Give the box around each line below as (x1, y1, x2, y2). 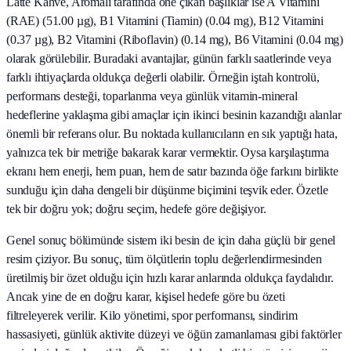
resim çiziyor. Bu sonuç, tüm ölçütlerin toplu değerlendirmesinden (6, 251, 322, 266)
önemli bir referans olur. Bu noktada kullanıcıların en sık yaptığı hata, (6, 126, 338, 140)
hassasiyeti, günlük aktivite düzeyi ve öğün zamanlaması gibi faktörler (6, 327, 342, 341)
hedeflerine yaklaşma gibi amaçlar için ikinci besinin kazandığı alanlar (6, 107, 342, 121)
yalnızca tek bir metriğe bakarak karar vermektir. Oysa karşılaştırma (6, 145, 330, 159)
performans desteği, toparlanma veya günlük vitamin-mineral (6, 89, 298, 103)
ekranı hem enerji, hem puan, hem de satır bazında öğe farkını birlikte (6, 164, 338, 178)
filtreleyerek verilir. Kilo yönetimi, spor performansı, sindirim (6, 308, 298, 322)
